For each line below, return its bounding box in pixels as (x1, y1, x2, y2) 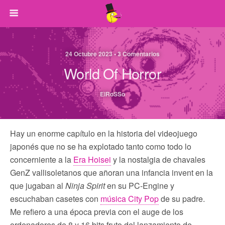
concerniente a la (10, 154, 73, 165)
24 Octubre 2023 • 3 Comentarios (65, 49, 160, 58)
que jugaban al (10, 180, 65, 191)
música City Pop (100, 193, 159, 204)
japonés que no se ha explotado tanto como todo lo (10, 141, 191, 152)
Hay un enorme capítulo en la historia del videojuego (10, 128, 197, 139)
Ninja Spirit (65, 180, 105, 191)
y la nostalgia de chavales (111, 154, 205, 165)
